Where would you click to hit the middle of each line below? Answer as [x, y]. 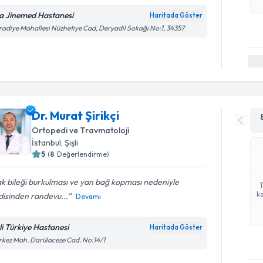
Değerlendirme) [83, 154]
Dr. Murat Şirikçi [76, 115]
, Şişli [70, 143]
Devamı [89, 196]
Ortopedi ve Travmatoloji [81, 130]
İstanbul [47, 143]
